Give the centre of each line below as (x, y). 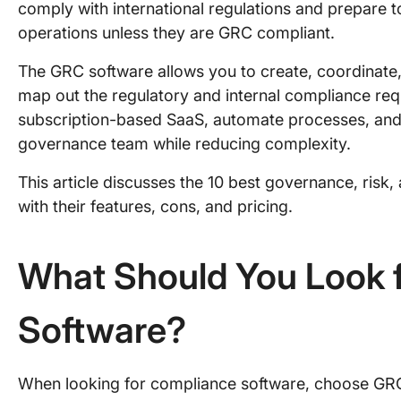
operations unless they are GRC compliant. (179, 33)
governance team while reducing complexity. (187, 144)
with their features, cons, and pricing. (158, 206)
